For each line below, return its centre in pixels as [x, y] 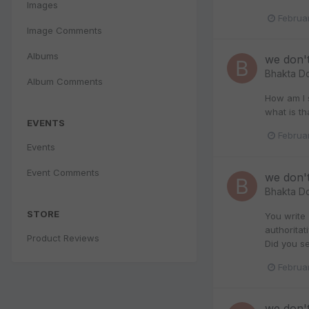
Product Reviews [63, 238]
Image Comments [64, 30]
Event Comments [63, 172]
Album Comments [65, 81]
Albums [43, 56]
